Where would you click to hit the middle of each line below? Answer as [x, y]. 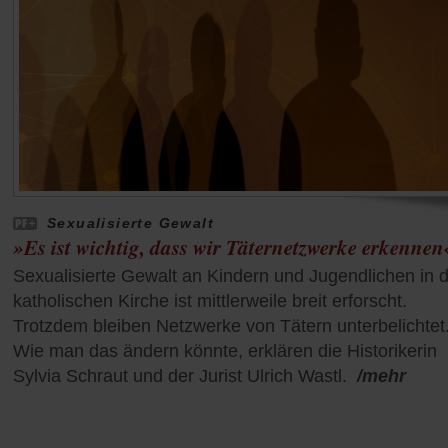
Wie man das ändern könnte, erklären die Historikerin [225, 351]
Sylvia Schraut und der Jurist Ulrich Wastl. [180, 376]
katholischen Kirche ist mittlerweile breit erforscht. [210, 301]
